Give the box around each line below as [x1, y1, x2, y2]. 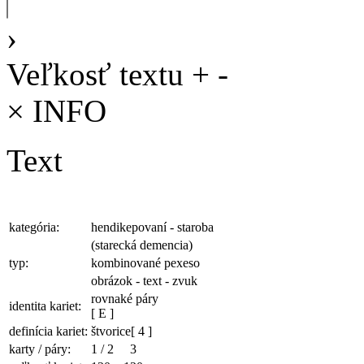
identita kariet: [9, 298, 81, 313]
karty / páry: [9, 341, 71, 356]
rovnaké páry [91, 291, 158, 305]
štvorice [91, 323, 131, 338]
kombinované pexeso [91, 255, 200, 270]
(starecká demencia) [91, 237, 193, 252]
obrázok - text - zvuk [91, 273, 197, 288]
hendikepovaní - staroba [91, 219, 214, 234]
